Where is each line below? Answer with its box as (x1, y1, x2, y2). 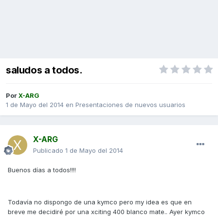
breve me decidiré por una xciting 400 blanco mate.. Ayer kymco (8, 208, 205, 216)
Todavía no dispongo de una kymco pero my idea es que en (8, 198, 192, 206)
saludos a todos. (6, 64, 83, 76)
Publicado (33, 146, 65, 155)
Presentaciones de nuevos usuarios (75, 101, 185, 109)
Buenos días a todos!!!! (8, 166, 76, 174)
